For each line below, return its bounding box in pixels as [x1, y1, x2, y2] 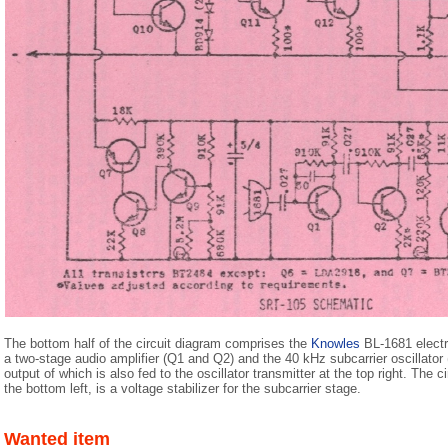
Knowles [311, 336, 360, 351]
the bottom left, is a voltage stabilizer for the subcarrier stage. [4, 381, 361, 396]
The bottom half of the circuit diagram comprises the [4, 336, 311, 351]
